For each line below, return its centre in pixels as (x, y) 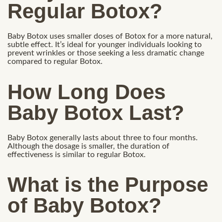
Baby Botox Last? (96, 112)
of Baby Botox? (84, 206)
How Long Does (86, 92)
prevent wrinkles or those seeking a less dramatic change (106, 53)
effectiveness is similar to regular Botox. (77, 154)
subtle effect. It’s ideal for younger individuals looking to (105, 45)
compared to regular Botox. (55, 62)
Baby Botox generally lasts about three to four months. (103, 138)
